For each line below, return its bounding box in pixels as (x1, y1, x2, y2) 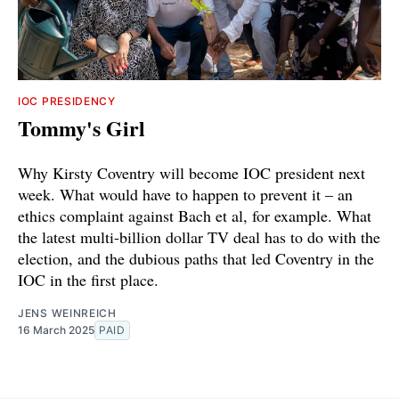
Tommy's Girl (18, 111, 145, 143)
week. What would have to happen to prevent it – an (18, 183, 353, 205)
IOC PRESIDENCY (18, 94, 116, 108)
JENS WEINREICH (18, 305, 117, 320)
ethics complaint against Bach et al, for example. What (18, 204, 371, 226)
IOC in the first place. (18, 268, 159, 290)
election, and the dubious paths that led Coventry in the (18, 247, 374, 269)
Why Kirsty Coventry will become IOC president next (18, 161, 365, 183)
